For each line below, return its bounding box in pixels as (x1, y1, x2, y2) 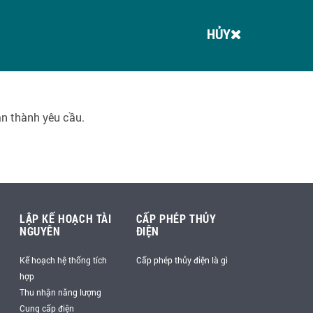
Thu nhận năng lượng (20, 286, 101, 298)
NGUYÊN (20, 224, 61, 238)
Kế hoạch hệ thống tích (20, 254, 107, 265)
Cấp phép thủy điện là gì (136, 254, 228, 265)
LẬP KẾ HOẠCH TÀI (20, 211, 112, 226)
